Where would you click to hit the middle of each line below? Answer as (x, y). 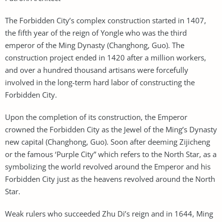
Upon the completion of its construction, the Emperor (96, 117)
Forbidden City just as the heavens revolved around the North (110, 179)
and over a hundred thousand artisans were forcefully (97, 70)
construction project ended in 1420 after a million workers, (106, 57)
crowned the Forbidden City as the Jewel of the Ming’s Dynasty (111, 129)
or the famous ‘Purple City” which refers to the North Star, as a (111, 154)
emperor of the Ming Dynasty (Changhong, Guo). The (95, 45)
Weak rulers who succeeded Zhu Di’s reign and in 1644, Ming (109, 213)
